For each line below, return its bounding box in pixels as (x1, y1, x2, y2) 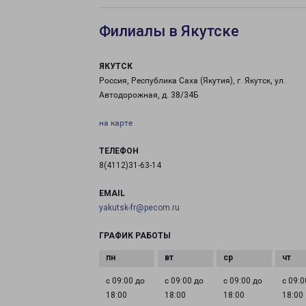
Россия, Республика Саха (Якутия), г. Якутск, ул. (99, 76, 286, 85)
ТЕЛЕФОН (99, 146, 139, 156)
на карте (99, 118, 133, 128)
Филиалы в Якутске (99, 23, 239, 40)
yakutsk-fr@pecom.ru (99, 203, 180, 212)
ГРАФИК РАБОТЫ (99, 231, 171, 240)
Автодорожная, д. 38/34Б (99, 90, 199, 100)
